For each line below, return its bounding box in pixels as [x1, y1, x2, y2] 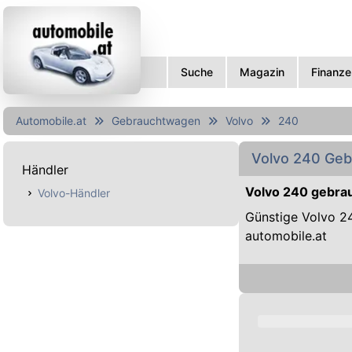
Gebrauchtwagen [112, 114, 200, 127]
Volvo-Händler [38, 186, 110, 200]
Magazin [240, 65, 284, 79]
